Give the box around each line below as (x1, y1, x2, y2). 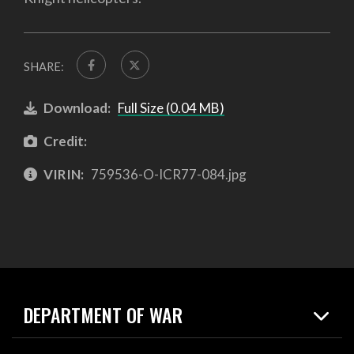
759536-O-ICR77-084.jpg (88, 165, 247, 183)
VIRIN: (43, 165, 84, 183)
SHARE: (24, 59, 64, 73)
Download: (43, 100, 111, 117)
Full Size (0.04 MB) (117, 100, 224, 117)
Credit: (43, 132, 87, 149)
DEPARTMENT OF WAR (24, 299, 183, 329)
